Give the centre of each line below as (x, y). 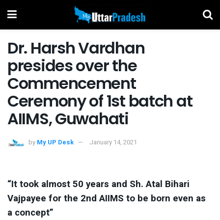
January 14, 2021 (113, 142)
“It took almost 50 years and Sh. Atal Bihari (98, 184)
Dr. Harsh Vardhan (76, 48)
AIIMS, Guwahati (68, 119)
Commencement (72, 83)
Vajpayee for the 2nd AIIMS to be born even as (107, 199)
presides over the (72, 66)
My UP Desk (55, 142)
